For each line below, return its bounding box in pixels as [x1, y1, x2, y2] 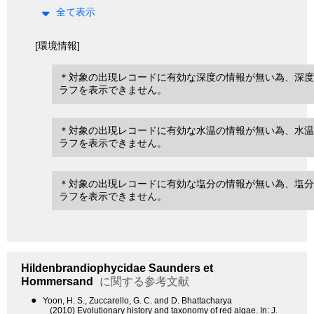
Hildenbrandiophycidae [21, 262, 146, 275]
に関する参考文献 [96, 275, 189, 288]
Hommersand [21, 275, 93, 288]
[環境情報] [35, 40, 80, 52]
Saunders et [146, 262, 213, 275]
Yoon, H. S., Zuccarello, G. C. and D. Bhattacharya [43, 296, 232, 306]
